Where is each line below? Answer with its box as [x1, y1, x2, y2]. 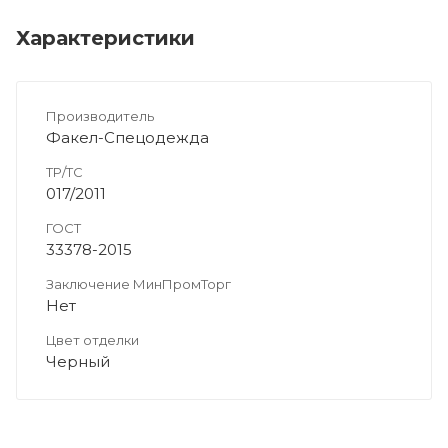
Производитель [46, 107, 154, 124]
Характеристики [16, 25, 195, 50]
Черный [46, 351, 110, 371]
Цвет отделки [46, 331, 139, 348]
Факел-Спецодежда [46, 127, 209, 147]
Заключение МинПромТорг [46, 275, 231, 292]
